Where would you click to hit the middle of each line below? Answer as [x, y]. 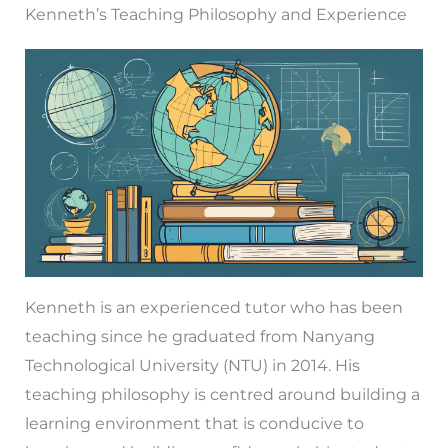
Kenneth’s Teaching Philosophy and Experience [215, 15]
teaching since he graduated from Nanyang [199, 337]
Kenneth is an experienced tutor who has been [213, 308]
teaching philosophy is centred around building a [222, 395]
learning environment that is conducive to [194, 424]
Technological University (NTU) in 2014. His [192, 366]
